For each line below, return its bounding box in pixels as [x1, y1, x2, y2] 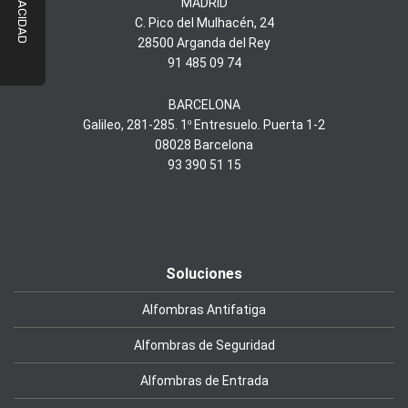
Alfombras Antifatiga [142, 302, 266, 318]
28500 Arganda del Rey [138, 36, 270, 51]
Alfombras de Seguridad [133, 338, 275, 353]
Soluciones [166, 265, 242, 283]
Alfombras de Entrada [139, 373, 269, 389]
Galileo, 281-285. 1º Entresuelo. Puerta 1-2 [83, 117, 325, 133]
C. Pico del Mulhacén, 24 [134, 15, 274, 31]
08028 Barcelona [155, 138, 253, 153]
